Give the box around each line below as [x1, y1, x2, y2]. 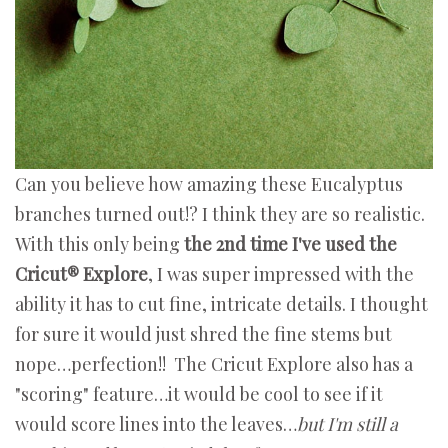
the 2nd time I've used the [184, 231, 397, 256]
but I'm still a [297, 411, 398, 436]
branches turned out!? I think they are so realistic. [15, 201, 425, 226]
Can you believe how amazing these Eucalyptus [15, 171, 403, 196]
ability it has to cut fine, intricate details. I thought [15, 291, 428, 316]
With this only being [15, 231, 184, 256]
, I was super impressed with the [148, 261, 414, 286]
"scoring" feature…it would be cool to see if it [15, 381, 383, 406]
